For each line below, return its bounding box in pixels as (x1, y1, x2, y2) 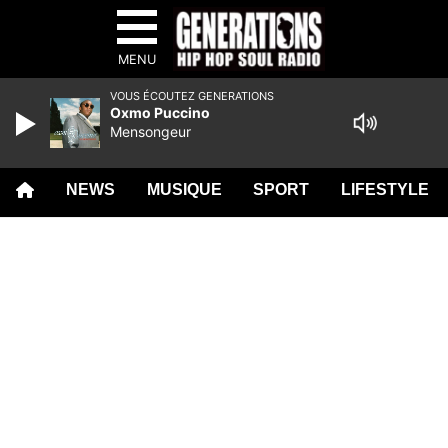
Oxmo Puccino (110, 104, 210, 121)
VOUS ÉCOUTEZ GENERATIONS (110, 89, 274, 103)
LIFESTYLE (341, 181, 430, 198)
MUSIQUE (146, 181, 222, 198)
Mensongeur (110, 123, 191, 140)
